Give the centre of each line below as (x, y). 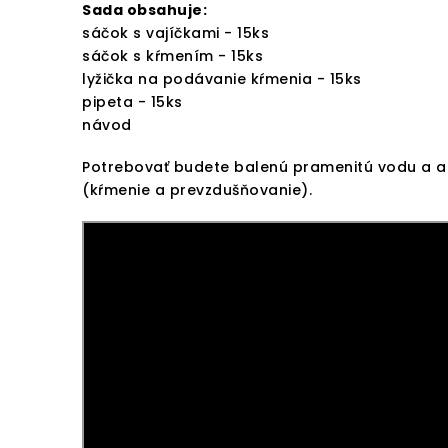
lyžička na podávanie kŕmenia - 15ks (222, 79)
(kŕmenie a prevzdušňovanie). (197, 190)
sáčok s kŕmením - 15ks (172, 56)
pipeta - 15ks (132, 102)
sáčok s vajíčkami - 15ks (175, 33)
